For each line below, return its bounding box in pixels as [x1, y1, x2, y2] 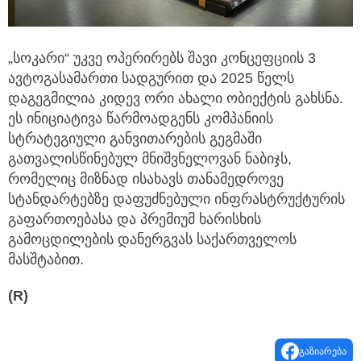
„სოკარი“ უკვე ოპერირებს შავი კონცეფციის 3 [8, 49, 316, 66]
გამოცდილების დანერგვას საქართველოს [8, 230, 297, 247]
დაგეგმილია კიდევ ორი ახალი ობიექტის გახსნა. [8, 89, 343, 106]
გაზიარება [299, 345, 346, 357]
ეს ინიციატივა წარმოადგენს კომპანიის [8, 110, 273, 127]
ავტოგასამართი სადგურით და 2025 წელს [8, 69, 294, 86]
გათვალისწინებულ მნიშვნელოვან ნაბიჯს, [8, 150, 292, 167]
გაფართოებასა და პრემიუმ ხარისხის [8, 210, 261, 227]
